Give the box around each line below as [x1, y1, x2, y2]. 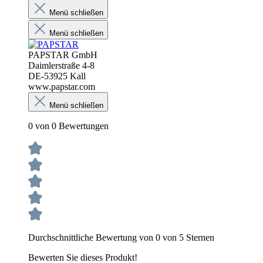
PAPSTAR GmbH [28, 49, 97, 60]
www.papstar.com [28, 81, 95, 92]
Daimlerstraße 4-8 [28, 60, 95, 70]
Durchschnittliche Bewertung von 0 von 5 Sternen [28, 232, 214, 242]
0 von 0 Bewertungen [28, 120, 109, 131]
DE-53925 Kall [28, 70, 86, 81]
